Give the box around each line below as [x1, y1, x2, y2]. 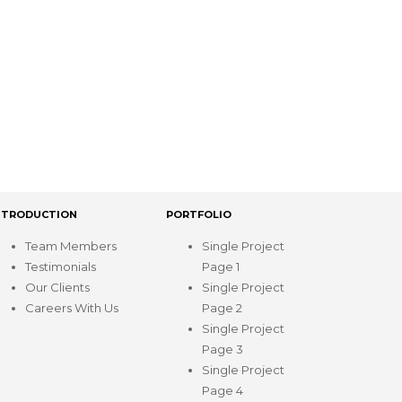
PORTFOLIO [166, 207, 232, 221]
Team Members [25, 239, 118, 254]
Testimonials [25, 259, 97, 275]
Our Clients [25, 280, 91, 295]
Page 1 [202, 259, 240, 275]
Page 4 [202, 383, 244, 398]
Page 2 [202, 301, 243, 316]
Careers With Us [25, 301, 119, 316]
